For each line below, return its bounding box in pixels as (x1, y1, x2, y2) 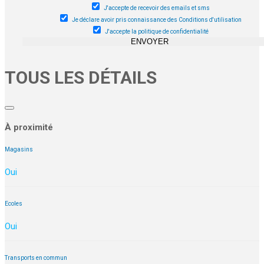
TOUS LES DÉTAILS (5, 67, 157, 88)
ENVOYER (131, 37, 169, 46)
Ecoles (5, 200, 22, 207)
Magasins (5, 146, 33, 153)
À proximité (5, 121, 53, 133)
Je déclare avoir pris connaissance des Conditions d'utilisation (72, 16, 242, 23)
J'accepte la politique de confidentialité (105, 28, 209, 35)
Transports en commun (5, 254, 67, 261)
